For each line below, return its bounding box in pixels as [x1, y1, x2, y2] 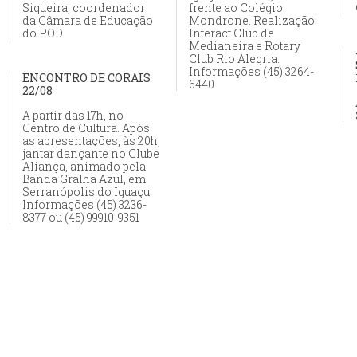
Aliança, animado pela [22, 159, 146, 175]
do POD [22, 25, 63, 41]
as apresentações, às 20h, [22, 133, 160, 149]
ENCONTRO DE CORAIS [22, 70, 151, 86]
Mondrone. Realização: [189, 13, 317, 29]
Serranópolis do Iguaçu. [22, 184, 152, 200]
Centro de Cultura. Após [22, 120, 150, 136]
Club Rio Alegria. [189, 51, 280, 67]
